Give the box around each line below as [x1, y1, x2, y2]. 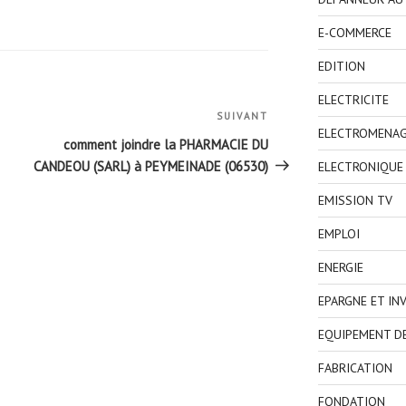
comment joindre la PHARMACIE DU [63, 135, 269, 153]
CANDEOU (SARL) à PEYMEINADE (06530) [34, 157, 269, 175]
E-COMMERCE [317, 24, 391, 42]
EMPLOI [317, 226, 360, 243]
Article [267, 109, 308, 128]
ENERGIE [317, 259, 363, 276]
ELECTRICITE [317, 92, 389, 109]
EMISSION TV [317, 192, 392, 209]
